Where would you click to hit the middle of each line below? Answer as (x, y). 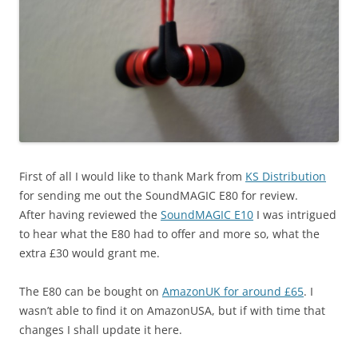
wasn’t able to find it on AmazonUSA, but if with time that (172, 311)
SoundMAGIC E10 (207, 215)
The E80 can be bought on (91, 292)
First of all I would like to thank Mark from (132, 177)
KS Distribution (286, 177)
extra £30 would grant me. (89, 253)
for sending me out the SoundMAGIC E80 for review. (159, 196)
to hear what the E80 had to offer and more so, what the (169, 234)
